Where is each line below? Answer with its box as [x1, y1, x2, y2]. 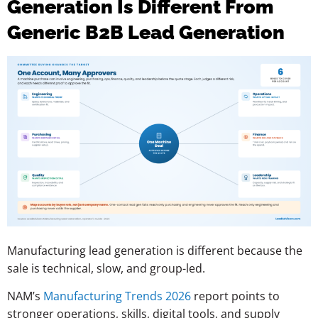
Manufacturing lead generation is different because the [7, 242, 302, 258]
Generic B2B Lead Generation [7, 21, 285, 43]
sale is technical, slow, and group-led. [7, 260, 205, 276]
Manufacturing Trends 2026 [43, 288, 191, 305]
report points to [191, 288, 280, 305]
